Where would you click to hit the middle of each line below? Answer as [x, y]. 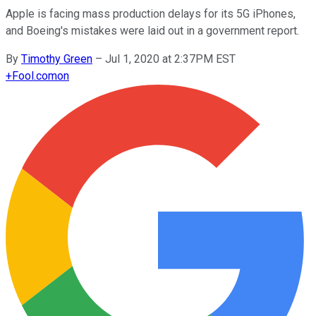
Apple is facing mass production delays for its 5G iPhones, [151, 13]
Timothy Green [57, 59]
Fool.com [35, 75]
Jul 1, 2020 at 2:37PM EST [170, 59]
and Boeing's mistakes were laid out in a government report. [152, 30]
